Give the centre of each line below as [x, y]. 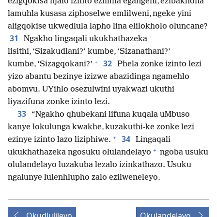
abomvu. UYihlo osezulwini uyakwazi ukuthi [91, 90]
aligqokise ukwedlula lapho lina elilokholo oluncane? [108, 27]
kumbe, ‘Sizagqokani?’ [50, 64]
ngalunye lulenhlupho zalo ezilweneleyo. [84, 178]
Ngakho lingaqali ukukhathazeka [85, 39]
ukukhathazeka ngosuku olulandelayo [79, 153]
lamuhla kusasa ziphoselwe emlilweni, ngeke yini [100, 14]
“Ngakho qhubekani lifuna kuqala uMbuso [110, 115]
